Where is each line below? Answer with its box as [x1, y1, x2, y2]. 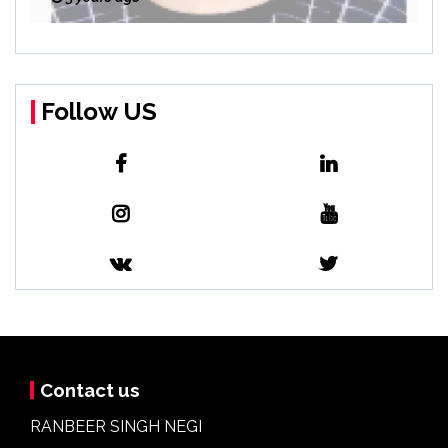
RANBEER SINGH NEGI [30, 417, 202, 437]
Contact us [40, 379, 140, 402]
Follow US [41, 97, 157, 127]
